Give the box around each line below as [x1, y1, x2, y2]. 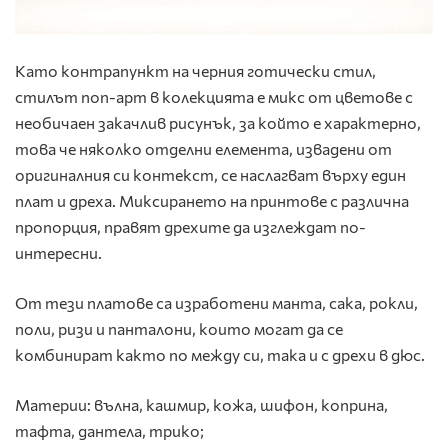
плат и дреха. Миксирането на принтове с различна [15, 190, 409, 210]
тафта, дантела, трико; [15, 420, 204, 440]
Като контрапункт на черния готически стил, [15, 60, 376, 80]
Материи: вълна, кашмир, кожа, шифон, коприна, [15, 394, 388, 414]
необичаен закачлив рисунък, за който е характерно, [15, 112, 421, 132]
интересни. [15, 242, 102, 262]
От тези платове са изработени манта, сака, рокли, [15, 292, 418, 312]
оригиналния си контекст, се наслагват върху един [15, 164, 406, 184]
